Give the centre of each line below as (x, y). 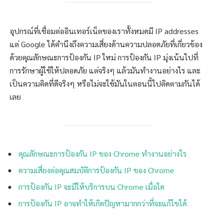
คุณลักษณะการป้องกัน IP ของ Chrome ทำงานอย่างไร (103, 154)
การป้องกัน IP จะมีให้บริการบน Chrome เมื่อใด (91, 187)
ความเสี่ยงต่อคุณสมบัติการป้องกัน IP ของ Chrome (96, 170)
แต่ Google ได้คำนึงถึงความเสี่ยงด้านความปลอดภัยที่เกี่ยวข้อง (106, 44)
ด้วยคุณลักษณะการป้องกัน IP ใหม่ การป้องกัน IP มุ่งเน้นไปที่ (104, 57)
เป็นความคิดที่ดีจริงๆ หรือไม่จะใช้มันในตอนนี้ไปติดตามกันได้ (105, 84)
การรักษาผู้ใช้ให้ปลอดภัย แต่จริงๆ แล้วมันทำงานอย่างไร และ (105, 71)
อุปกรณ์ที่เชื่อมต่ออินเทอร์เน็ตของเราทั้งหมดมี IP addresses (104, 31)
